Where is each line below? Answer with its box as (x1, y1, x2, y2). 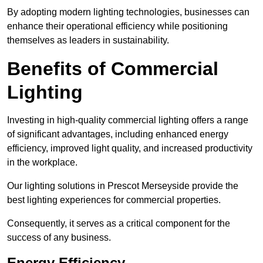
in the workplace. (7, 157, 77, 168)
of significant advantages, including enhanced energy (7, 129, 228, 140)
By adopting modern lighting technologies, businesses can (7, 7, 249, 18)
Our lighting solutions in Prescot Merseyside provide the (7, 181, 238, 191)
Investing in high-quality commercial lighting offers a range (7, 115, 248, 126)
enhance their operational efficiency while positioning (7, 21, 228, 32)
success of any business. (7, 232, 111, 243)
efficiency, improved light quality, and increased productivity (7, 143, 252, 154)
